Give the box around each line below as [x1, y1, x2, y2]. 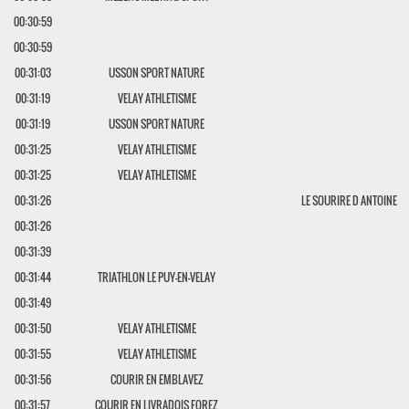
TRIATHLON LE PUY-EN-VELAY [98, 269, 216, 285]
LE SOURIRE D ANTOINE [300, 193, 397, 208]
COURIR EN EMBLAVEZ [110, 372, 204, 387]
